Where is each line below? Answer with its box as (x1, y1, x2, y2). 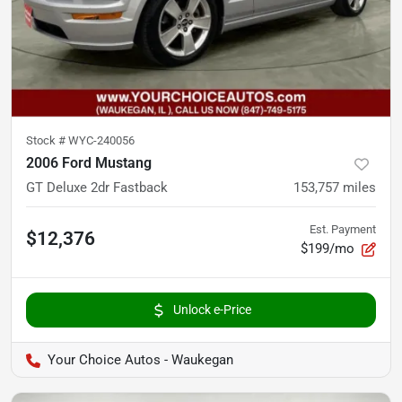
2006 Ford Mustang (26, 154, 152, 172)
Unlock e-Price (172, 302, 251, 318)
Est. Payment (310, 223, 376, 237)
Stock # (26, 134, 68, 148)
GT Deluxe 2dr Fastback (26, 179, 168, 197)
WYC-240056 (68, 134, 135, 148)
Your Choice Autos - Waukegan (48, 352, 233, 369)
